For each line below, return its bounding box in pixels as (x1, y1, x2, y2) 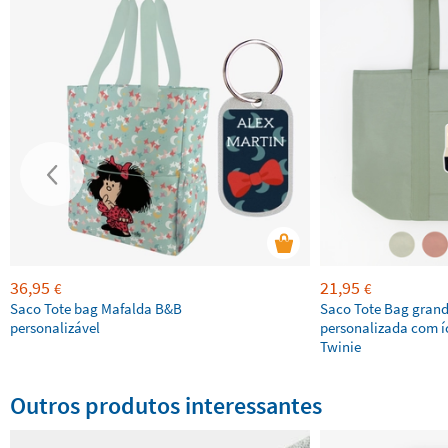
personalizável (10, 318, 100, 337)
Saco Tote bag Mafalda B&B (10, 299, 182, 318)
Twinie (320, 337, 361, 356)
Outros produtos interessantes (10, 390, 322, 421)
